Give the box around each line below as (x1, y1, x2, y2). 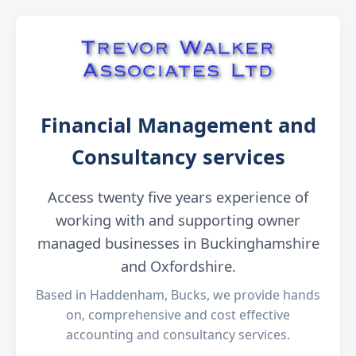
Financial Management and (40, 110, 316, 139)
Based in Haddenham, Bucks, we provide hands (36, 285, 320, 304)
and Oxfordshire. (120, 255, 236, 276)
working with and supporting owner (56, 209, 300, 230)
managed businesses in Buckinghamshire (37, 232, 319, 253)
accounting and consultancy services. (66, 325, 290, 343)
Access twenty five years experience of (48, 186, 308, 207)
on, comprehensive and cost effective (66, 305, 290, 323)
